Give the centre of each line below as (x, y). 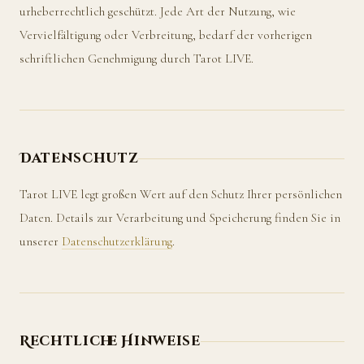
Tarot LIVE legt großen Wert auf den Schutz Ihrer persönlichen (181, 195)
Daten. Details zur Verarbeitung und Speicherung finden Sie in (180, 218)
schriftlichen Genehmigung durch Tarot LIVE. (136, 59)
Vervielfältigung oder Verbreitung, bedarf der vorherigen (166, 35)
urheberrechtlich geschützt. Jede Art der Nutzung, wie (158, 12)
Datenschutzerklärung (117, 242)
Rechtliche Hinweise (110, 342)
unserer (41, 242)
